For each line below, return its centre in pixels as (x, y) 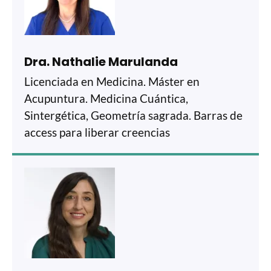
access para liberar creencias (97, 132)
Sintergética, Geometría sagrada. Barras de (133, 115)
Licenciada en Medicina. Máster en (112, 81)
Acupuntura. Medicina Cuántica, (106, 98)
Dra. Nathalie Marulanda (101, 61)
